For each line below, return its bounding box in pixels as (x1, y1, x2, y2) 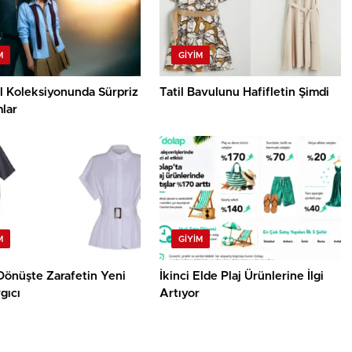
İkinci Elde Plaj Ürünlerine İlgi (159, 270, 324, 283)
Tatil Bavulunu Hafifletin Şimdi (159, 86, 330, 99)
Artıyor (159, 288, 200, 300)
